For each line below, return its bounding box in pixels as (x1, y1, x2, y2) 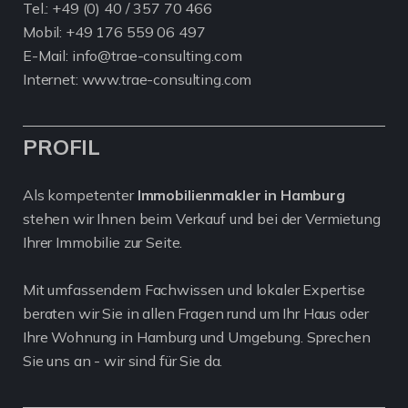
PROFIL (23, 133, 101, 161)
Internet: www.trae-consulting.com (23, 70, 252, 89)
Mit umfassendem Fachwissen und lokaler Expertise (23, 280, 366, 300)
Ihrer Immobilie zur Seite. (23, 233, 183, 252)
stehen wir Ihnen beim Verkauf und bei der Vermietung (23, 209, 381, 229)
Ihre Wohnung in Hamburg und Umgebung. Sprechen (23, 328, 371, 347)
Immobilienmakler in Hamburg (137, 186, 345, 205)
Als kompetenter (23, 186, 138, 205)
